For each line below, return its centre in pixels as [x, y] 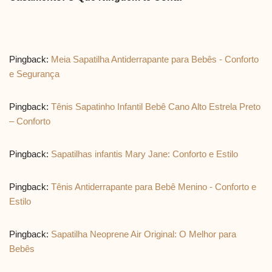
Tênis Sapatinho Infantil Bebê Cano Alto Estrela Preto [156, 106]
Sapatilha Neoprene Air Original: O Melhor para [144, 234]
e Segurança [34, 73]
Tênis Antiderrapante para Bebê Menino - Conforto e [154, 186]
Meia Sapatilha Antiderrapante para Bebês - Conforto [155, 59]
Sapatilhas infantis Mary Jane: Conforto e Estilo [144, 154]
